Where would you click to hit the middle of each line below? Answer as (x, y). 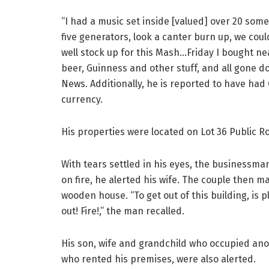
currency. (82, 100)
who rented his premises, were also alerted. (159, 259)
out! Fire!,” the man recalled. (123, 211)
